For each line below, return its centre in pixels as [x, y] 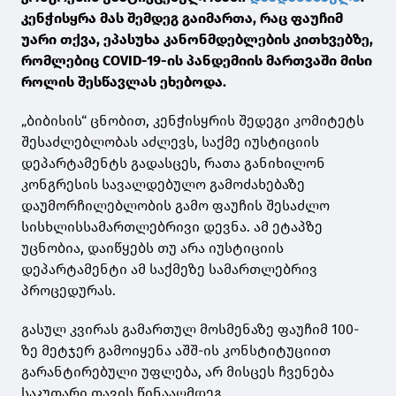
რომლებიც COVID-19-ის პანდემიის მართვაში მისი [197, 60]
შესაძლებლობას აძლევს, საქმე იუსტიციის [170, 141]
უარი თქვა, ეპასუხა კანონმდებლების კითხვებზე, [197, 39]
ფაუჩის [237, 205]
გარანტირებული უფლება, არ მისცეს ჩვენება [178, 371]
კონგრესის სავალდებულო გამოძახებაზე [163, 184]
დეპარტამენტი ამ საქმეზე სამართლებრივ [169, 269]
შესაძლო [296, 205]
